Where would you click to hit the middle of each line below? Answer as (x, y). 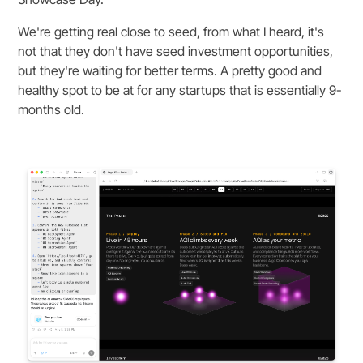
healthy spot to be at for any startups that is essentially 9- (180, 90)
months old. (51, 110)
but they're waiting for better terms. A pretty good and (170, 71)
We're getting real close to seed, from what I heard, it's (171, 32)
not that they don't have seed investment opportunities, (176, 51)
